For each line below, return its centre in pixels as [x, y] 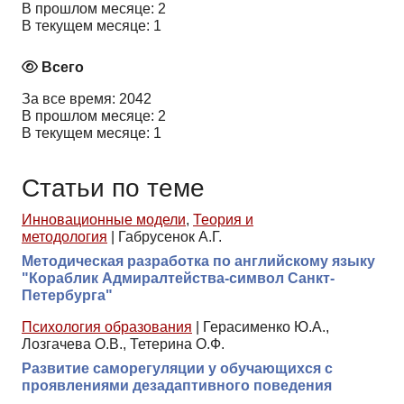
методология [64, 237]
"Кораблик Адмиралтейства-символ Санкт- [178, 279]
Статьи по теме [113, 188]
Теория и [223, 220]
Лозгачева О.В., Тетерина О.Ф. [123, 344]
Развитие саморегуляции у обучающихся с [177, 369]
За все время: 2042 [87, 99]
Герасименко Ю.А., [266, 327]
